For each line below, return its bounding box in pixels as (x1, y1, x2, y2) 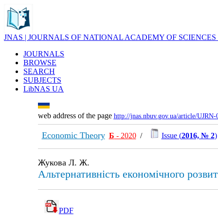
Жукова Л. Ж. (37, 158, 90, 167)
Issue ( (161, 131, 182, 140)
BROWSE (23, 58, 56, 67)
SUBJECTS (23, 76, 61, 84)
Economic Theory (41, 130, 105, 140)
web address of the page (37, 111, 114, 120)
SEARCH (23, 67, 55, 75)
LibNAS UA (23, 85, 64, 93)
